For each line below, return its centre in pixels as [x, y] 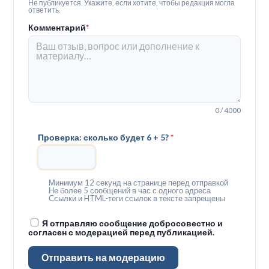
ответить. [45, 10]
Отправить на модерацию [103, 258]
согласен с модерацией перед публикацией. [122, 232]
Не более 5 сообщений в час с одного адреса [130, 190]
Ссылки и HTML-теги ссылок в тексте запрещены [137, 198]
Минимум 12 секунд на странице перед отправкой [138, 182]
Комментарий [57, 27]
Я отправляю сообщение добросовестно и [133, 223]
